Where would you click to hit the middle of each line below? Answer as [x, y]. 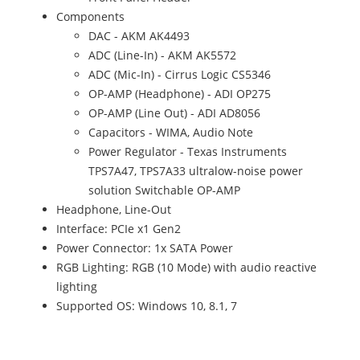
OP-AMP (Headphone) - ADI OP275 [180, 94]
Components [90, 17]
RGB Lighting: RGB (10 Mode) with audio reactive [186, 268]
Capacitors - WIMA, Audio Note [171, 133]
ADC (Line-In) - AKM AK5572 [162, 55]
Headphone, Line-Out [114, 210]
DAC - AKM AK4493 [139, 36]
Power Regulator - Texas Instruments [188, 152]
